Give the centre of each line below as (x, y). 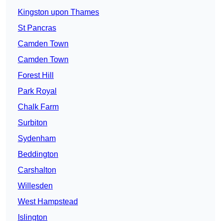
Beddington (38, 154)
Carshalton (37, 170)
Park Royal (37, 91)
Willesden (35, 186)
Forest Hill (36, 75)
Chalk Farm (38, 107)
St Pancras (37, 28)
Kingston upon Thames (58, 12)
